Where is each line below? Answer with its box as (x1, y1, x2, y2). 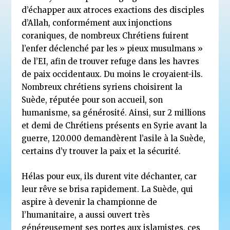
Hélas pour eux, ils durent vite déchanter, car (22, 171, 197, 182)
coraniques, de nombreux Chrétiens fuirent (22, 31, 189, 41)
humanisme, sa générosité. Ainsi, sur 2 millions (22, 108, 206, 118)
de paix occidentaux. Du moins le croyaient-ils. (22, 69, 203, 80)
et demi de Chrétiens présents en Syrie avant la (22, 121, 207, 131)
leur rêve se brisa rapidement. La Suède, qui (22, 184, 194, 195)
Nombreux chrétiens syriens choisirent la (22, 82, 183, 92)
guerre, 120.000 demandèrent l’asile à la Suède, (22, 133, 206, 144)
